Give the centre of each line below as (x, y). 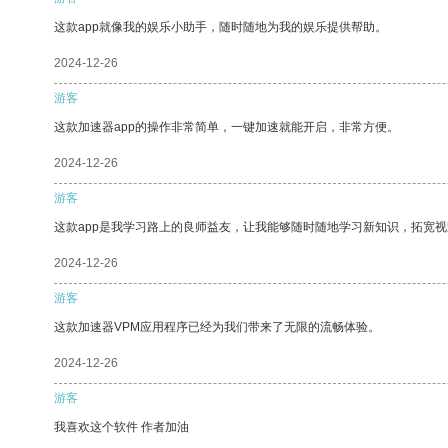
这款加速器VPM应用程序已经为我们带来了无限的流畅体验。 (217, 326)
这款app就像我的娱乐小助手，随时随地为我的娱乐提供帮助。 (220, 26)
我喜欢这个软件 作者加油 (121, 426)
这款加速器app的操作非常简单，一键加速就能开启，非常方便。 (226, 126)
